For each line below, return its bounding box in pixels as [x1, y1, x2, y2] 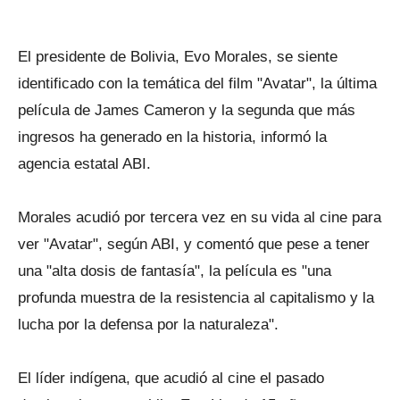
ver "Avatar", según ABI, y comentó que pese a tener [18, 236, 370, 253]
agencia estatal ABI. [18, 155, 151, 172]
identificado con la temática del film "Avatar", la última [18, 75, 377, 92]
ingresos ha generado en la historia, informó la [18, 129, 327, 146]
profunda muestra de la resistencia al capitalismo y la [18, 289, 374, 306]
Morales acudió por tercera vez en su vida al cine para [18, 209, 381, 226]
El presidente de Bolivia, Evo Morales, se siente [18, 48, 337, 65]
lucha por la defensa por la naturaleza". [18, 316, 279, 333]
